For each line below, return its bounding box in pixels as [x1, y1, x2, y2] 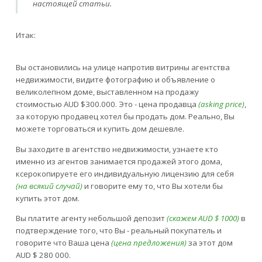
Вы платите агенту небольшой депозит [15, 212, 167, 223]
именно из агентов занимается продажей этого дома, [15, 156, 222, 167]
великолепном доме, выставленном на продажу [15, 87, 199, 98]
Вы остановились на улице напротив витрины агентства [15, 62, 230, 73]
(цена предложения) [109, 237, 187, 248]
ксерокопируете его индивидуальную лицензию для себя [15, 168, 234, 179]
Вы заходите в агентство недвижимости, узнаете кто [15, 143, 218, 154]
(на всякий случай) [15, 180, 82, 191]
